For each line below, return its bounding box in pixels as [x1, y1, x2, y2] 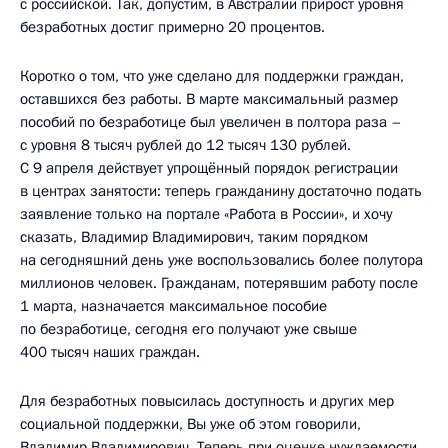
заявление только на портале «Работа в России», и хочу [20, 204, 392, 225]
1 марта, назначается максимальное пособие [20, 296, 327, 317]
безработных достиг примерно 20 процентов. [20, 17, 325, 38]
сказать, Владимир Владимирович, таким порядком [20, 227, 368, 248]
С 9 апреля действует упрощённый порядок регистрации [20, 158, 398, 179]
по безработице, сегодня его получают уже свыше [20, 319, 357, 340]
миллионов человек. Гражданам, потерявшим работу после [20, 273, 418, 294]
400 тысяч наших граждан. [20, 342, 200, 363]
